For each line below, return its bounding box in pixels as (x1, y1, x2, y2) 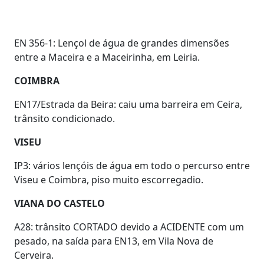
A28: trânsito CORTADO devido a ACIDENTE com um (14, 220, 244, 233)
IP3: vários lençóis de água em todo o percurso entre (14, 159, 250, 172)
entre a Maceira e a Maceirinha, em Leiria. (14, 51, 200, 64)
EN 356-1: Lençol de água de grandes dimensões (14, 37, 229, 49)
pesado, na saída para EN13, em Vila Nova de (14, 235, 213, 247)
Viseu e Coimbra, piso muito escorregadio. (14, 173, 203, 186)
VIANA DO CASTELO (14, 197, 105, 210)
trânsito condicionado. (14, 112, 115, 125)
